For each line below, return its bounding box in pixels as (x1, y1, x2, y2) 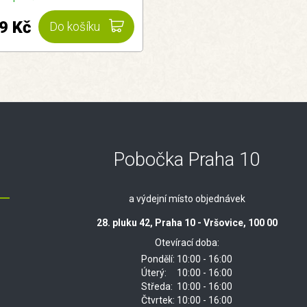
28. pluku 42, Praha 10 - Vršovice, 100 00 (96, 217, 278, 229)
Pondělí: (141, 254, 175, 265)
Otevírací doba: (154, 237, 219, 249)
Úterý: (141, 267, 167, 279)
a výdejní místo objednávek (128, 193, 245, 205)
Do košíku (49, 20, 100, 34)
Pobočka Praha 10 (114, 149, 260, 171)
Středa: (141, 281, 173, 293)
